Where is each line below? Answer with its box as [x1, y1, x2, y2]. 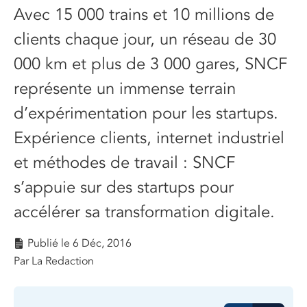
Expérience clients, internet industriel [14, 128, 284, 148]
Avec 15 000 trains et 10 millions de [14, 5, 274, 25]
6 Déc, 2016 [73, 236, 132, 250]
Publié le [25, 236, 73, 250]
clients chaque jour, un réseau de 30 [14, 29, 276, 49]
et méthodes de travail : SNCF [14, 153, 235, 173]
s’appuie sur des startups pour [14, 177, 234, 197]
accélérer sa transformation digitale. [14, 202, 275, 222]
